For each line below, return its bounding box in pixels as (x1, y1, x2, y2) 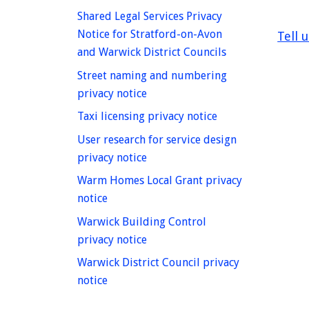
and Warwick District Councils (77, 46, 226, 59)
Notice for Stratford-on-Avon (77, 28, 222, 41)
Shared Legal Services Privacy (77, 10, 222, 23)
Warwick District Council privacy (77, 256, 239, 270)
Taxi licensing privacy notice (77, 110, 217, 123)
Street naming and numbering (77, 68, 227, 82)
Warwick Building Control (77, 215, 206, 228)
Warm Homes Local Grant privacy (77, 174, 242, 188)
